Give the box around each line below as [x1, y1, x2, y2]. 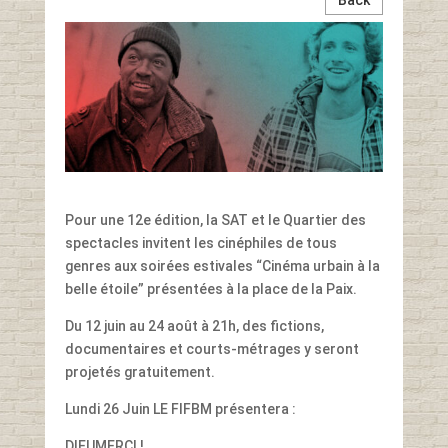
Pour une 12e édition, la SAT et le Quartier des [64, 211, 366, 228]
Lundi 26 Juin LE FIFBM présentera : [64, 400, 296, 417]
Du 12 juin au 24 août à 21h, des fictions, [64, 317, 324, 334]
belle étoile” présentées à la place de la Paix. [64, 280, 357, 297]
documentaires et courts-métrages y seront [64, 340, 359, 357]
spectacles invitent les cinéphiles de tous [64, 234, 337, 251]
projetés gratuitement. [64, 363, 215, 380]
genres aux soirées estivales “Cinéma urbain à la [64, 257, 380, 274]
